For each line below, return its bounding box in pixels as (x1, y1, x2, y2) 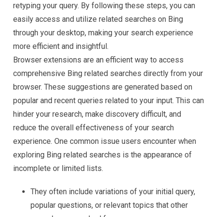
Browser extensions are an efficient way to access (13, 55, 184, 64)
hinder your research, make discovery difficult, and (13, 109, 181, 119)
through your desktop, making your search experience (13, 28, 193, 37)
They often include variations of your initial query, (31, 187, 195, 196)
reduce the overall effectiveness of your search (13, 123, 174, 132)
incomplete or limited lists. (13, 164, 103, 173)
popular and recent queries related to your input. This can (13, 96, 204, 105)
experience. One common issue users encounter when (13, 137, 196, 146)
